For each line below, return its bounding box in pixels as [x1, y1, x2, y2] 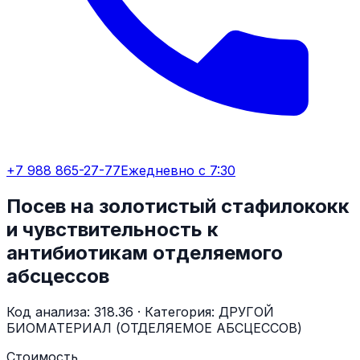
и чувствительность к [6, 217, 219, 241]
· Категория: [133, 303, 219, 320]
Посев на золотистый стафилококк [6, 194, 350, 218]
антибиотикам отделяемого [6, 240, 283, 264]
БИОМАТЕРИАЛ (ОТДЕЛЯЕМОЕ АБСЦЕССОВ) [6, 319, 302, 336]
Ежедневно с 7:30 [121, 162, 235, 178]
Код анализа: [6, 303, 94, 320]
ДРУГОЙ [219, 303, 274, 320]
